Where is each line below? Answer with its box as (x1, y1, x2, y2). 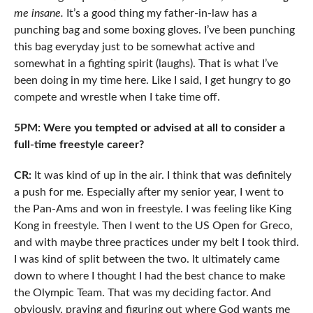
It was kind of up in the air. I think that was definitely (34, 169, 291, 181)
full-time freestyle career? (13, 138, 144, 150)
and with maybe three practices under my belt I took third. (13, 236, 299, 248)
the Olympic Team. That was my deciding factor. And (13, 286, 271, 298)
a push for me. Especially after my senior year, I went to (13, 186, 284, 198)
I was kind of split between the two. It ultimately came (13, 253, 279, 265)
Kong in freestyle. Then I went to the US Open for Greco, (13, 219, 293, 231)
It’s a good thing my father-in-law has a (63, 7, 257, 19)
